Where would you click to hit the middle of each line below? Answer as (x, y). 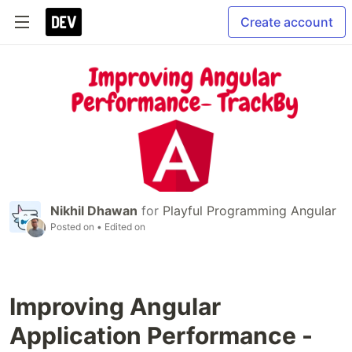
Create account (287, 22)
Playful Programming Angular (249, 211)
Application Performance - (161, 336)
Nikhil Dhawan (94, 211)
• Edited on (121, 227)
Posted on (73, 227)
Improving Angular (115, 307)
